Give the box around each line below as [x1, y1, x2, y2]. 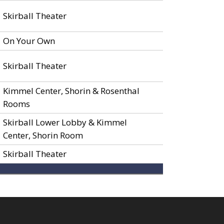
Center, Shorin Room [3, 129, 83, 141]
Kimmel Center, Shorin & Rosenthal [3, 85, 139, 96]
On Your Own [3, 35, 55, 46]
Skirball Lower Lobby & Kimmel [3, 116, 127, 128]
